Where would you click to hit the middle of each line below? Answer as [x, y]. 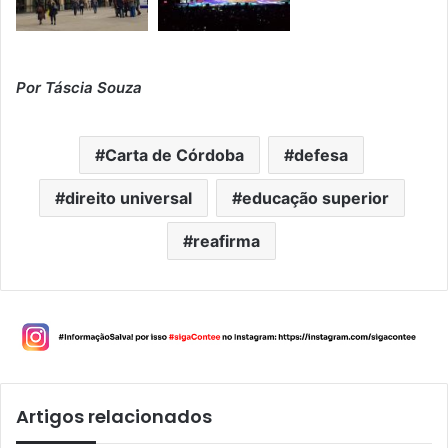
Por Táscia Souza [79, 88]
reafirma [226, 241]
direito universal [128, 198]
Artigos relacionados [114, 416]
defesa [321, 155]
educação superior [315, 198]
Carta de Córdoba [174, 155]
